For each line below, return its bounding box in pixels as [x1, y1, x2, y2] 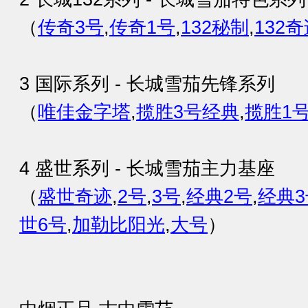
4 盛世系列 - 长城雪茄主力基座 [19, 158, 275, 179]
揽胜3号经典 [136, 102, 239, 122]
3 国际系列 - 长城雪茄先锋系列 [19, 74, 275, 94]
